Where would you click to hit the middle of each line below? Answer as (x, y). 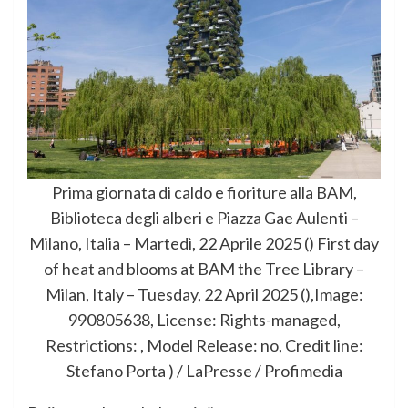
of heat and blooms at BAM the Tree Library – (204, 269)
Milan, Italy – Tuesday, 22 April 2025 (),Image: (204, 295)
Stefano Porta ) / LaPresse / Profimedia (204, 371)
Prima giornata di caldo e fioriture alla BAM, (204, 193)
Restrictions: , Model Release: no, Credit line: (204, 346)
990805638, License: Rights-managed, (204, 320)
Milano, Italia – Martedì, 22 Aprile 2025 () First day (204, 244)
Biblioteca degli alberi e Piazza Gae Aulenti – (204, 218)
